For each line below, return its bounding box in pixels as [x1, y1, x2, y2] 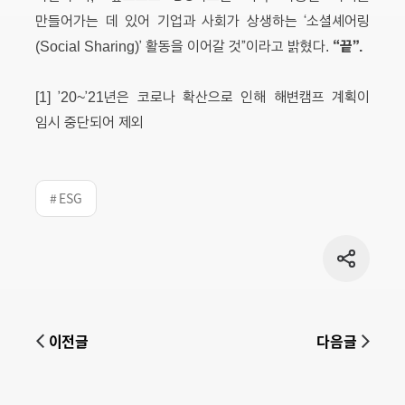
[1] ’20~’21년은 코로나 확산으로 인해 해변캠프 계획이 [35, 87, 370, 105]
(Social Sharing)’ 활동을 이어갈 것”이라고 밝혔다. [35, 36, 333, 54]
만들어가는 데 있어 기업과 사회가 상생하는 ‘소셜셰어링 [35, 11, 370, 29]
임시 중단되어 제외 [35, 112, 144, 130]
